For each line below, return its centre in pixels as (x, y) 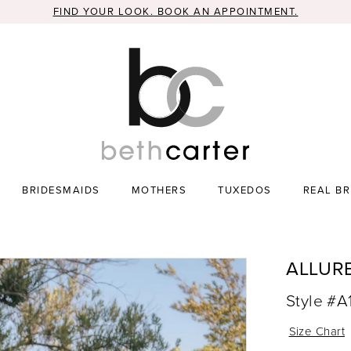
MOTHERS (159, 190)
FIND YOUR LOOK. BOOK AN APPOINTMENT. (175, 11)
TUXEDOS (245, 190)
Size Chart (317, 331)
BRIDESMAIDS (61, 190)
